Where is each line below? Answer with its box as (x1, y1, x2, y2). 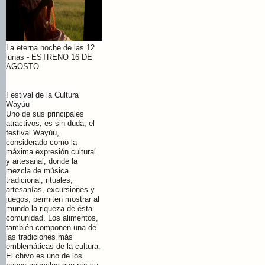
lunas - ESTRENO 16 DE (6, 53, 92, 62)
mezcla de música (6, 166, 69, 176)
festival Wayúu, (6, 128, 59, 138)
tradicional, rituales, (6, 176, 73, 185)
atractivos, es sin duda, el (6, 119, 95, 128)
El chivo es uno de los (6, 251, 82, 261)
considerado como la (6, 138, 77, 147)
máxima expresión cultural (6, 147, 96, 157)
